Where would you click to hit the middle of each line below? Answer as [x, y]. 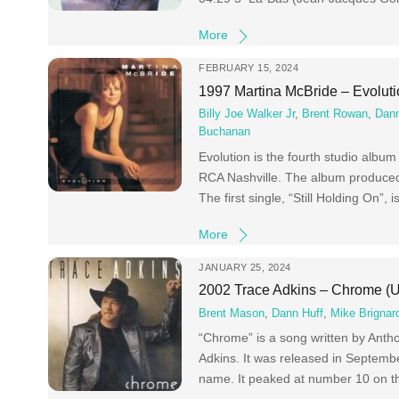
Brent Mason [232, 313]
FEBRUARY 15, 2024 [248, 68]
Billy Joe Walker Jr [247, 114]
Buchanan [225, 132]
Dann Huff [298, 313]
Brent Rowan [335, 114]
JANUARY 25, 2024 [245, 267]
